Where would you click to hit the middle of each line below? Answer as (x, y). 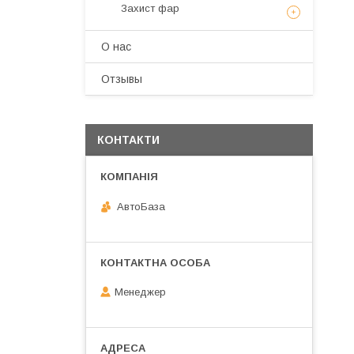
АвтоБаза (141, 206)
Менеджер (140, 292)
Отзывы (122, 79)
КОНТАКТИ (128, 140)
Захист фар (150, 8)
